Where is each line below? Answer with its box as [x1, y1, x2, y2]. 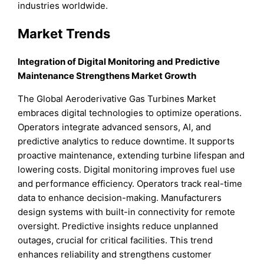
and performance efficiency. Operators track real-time [18, 178, 243, 190]
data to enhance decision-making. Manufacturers [18, 192, 222, 204]
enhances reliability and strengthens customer [18, 249, 212, 260]
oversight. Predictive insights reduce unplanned [18, 220, 219, 232]
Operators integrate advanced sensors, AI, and [18, 121, 212, 133]
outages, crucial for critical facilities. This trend [18, 235, 213, 246]
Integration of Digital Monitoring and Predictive [18, 56, 220, 68]
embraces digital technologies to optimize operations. [18, 107, 242, 119]
